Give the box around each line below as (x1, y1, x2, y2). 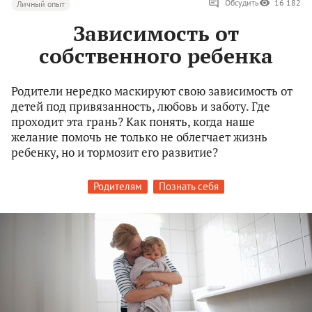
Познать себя (159, 180, 219, 194)
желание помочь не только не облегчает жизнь (11, 129, 267, 146)
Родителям (93, 180, 142, 194)
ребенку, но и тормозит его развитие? (11, 144, 218, 161)
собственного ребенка (39, 42, 273, 70)
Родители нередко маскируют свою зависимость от (11, 83, 292, 100)
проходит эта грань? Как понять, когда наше (11, 114, 255, 130)
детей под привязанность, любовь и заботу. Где (11, 98, 270, 115)
